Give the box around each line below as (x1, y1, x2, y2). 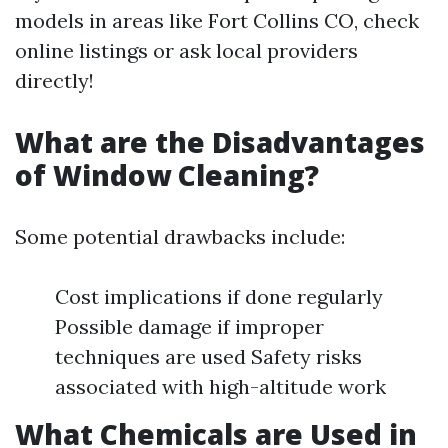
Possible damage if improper (55, 314, 324, 339)
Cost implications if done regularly (55, 284, 383, 309)
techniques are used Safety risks (55, 344, 362, 369)
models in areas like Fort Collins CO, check (15, 8, 419, 33)
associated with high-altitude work (55, 374, 386, 399)
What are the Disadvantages (15, 123, 425, 161)
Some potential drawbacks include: (15, 224, 345, 249)
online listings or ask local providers (15, 38, 358, 63)
